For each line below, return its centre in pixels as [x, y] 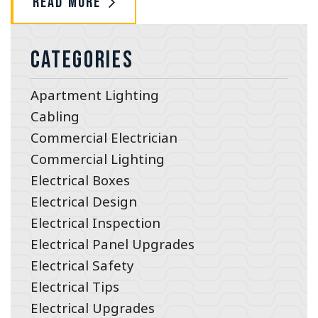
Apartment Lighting [94, 95]
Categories [82, 61]
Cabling [55, 116]
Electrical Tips [75, 287]
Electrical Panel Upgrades [112, 244]
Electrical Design [83, 202]
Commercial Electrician [104, 138]
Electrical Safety [82, 265]
